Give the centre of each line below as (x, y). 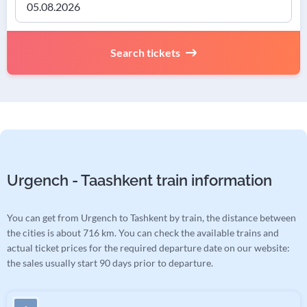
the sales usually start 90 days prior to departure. (110, 263)
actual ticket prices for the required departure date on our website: (148, 248)
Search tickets (145, 53)
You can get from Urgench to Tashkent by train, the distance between (151, 218)
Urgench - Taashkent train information (139, 181)
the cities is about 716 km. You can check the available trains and (143, 233)
